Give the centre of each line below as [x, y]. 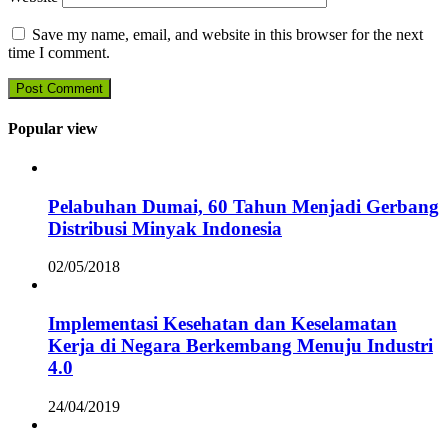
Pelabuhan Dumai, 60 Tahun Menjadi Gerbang [243, 206]
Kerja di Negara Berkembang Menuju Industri [240, 346]
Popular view [53, 128]
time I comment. [59, 52]
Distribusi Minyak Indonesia [165, 228]
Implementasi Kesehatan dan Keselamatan [222, 324]
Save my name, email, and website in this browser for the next [227, 34]
